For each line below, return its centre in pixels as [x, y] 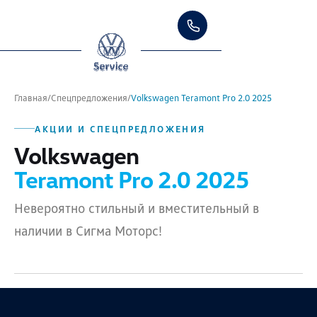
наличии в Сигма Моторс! [88, 230]
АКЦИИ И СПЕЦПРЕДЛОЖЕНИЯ [120, 128]
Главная [31, 98]
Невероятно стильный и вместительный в [137, 207]
